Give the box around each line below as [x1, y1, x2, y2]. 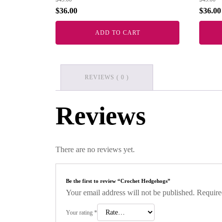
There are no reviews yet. [55, 145, 135, 154]
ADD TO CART [95, 29, 140, 36]
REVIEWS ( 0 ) [85, 74, 129, 81]
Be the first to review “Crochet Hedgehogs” [66, 178, 170, 184]
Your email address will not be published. [66, 188, 195, 197]
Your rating [66, 209, 94, 216]
